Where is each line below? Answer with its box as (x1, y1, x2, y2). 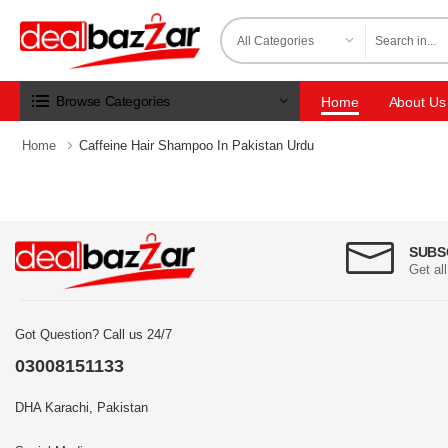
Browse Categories (55, 92, 171, 109)
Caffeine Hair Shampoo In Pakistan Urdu (79, 138, 314, 154)
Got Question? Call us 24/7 (15, 327, 172, 343)
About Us (388, 93, 446, 110)
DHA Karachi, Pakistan (15, 400, 148, 416)
